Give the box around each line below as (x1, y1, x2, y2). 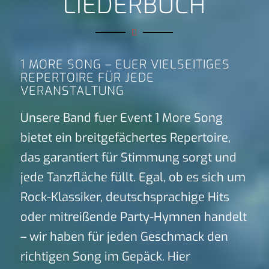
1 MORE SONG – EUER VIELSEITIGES (20, 56, 230, 73)
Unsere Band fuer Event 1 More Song (20, 110, 223, 127)
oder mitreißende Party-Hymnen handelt (20, 209, 247, 226)
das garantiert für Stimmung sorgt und (20, 150, 237, 166)
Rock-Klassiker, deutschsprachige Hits (20, 189, 229, 206)
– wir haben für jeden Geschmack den (20, 229, 228, 246)
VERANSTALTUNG (20, 83, 124, 100)
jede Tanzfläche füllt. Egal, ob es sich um (20, 169, 246, 186)
